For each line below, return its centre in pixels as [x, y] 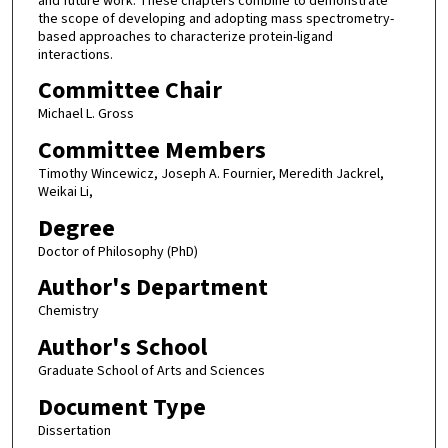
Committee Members [151, 151]
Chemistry [68, 311]
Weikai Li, [65, 192]
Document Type [121, 407]
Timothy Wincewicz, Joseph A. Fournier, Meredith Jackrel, [210, 174]
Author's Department [152, 288]
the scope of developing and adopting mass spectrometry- [215, 18]
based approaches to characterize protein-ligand [185, 36]
